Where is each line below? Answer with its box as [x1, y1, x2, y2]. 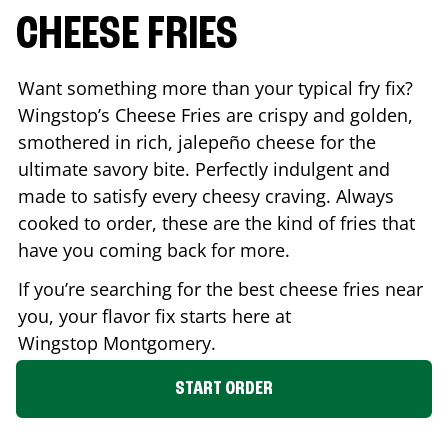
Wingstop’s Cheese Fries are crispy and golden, [18, 102, 413, 127]
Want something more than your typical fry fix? [18, 75, 413, 100]
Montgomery [103, 330, 211, 355]
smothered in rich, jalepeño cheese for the [18, 129, 376, 154]
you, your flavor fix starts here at [18, 303, 291, 328]
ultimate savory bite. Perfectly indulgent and [18, 156, 390, 181]
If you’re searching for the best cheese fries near [18, 276, 423, 301]
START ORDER [175, 378, 273, 399]
